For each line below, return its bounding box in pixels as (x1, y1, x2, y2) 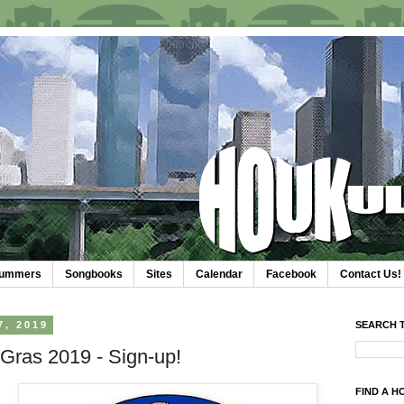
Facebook (266, 268, 317, 281)
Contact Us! (340, 268, 401, 281)
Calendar (196, 268, 243, 281)
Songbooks (65, 268, 123, 281)
